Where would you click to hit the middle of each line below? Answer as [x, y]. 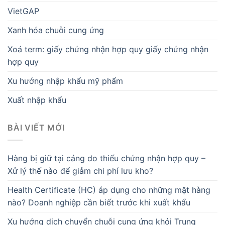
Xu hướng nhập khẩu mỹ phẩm [65, 81]
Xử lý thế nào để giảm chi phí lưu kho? [80, 171]
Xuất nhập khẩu [37, 100]
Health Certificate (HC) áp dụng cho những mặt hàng [109, 190]
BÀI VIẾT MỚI [36, 128]
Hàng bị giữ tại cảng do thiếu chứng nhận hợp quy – [106, 158]
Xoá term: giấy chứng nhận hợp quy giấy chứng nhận [108, 49]
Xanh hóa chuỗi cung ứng [56, 30]
